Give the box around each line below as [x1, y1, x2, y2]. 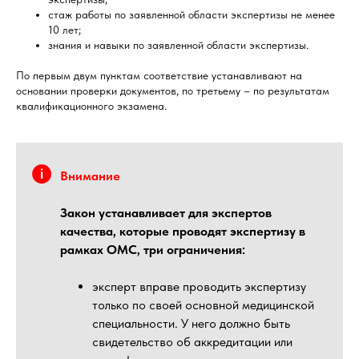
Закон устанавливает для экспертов [60, 205, 272, 221]
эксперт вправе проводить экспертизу [92, 279, 306, 295]
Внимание [60, 168, 120, 184]
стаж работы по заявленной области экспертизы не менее [48, 8, 335, 22]
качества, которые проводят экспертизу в [60, 224, 305, 240]
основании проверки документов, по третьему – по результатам [16, 84, 329, 98]
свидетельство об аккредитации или [92, 334, 292, 350]
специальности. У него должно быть [92, 316, 290, 332]
